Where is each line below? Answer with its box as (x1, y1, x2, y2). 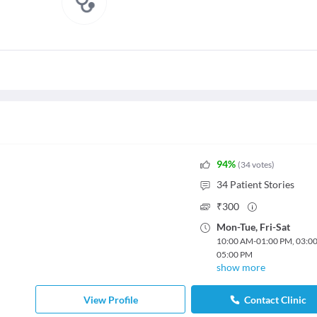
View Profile (83, 293, 138, 306)
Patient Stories (229, 178, 294, 190)
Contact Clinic (243, 293, 306, 306)
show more (216, 261, 265, 273)
